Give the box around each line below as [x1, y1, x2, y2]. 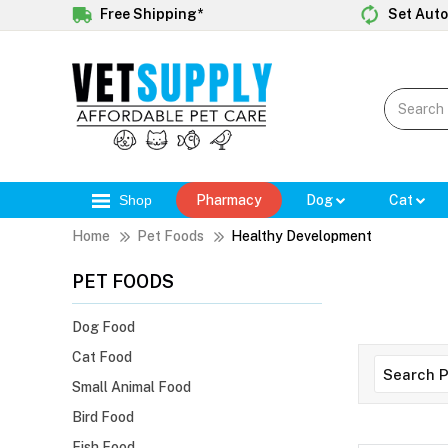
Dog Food [72, 319, 135, 336]
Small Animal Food [72, 379, 191, 396]
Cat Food [72, 349, 132, 366]
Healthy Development [231, 228, 372, 245]
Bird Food [72, 409, 134, 426]
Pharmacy [196, 192, 262, 209]
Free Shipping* [97, 5, 203, 22]
